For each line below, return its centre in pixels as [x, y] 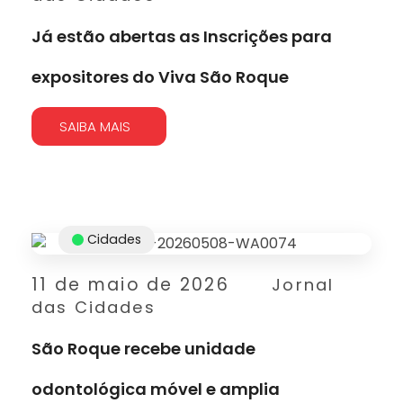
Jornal [303, 284]
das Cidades [94, 307]
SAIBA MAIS [95, 126]
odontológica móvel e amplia [156, 389]
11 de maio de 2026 [131, 284]
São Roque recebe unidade [143, 348]
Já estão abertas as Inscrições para [182, 36]
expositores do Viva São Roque [160, 76]
